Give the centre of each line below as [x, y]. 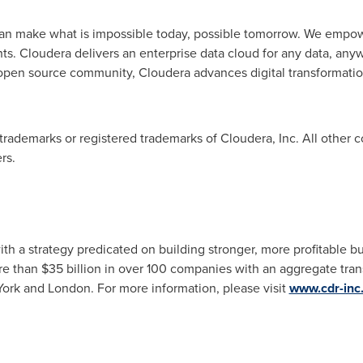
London [69, 288]
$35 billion [71, 268]
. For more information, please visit [190, 288]
